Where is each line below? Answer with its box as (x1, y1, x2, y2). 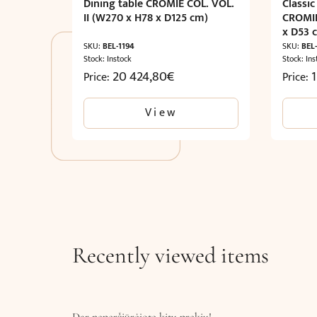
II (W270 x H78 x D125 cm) (83, 8, 208, 28)
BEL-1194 (103, 38, 134, 53)
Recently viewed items (72, 241, 269, 269)
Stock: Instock (83, 51, 132, 66)
